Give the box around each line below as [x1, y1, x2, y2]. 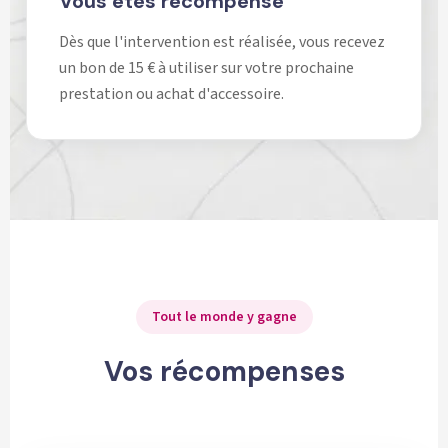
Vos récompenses [103, 353, 345, 391]
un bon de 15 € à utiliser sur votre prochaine [59, 57, 354, 80]
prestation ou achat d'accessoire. [59, 83, 284, 106]
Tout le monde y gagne [151, 307, 297, 328]
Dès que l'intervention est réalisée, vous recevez [59, 31, 385, 54]
